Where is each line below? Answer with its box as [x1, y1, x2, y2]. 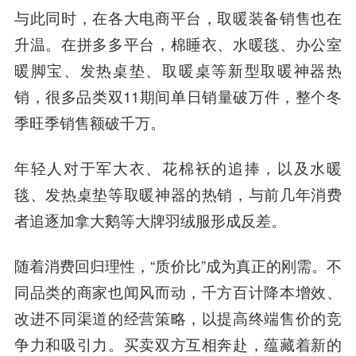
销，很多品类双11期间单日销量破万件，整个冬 [14, 85, 342, 106]
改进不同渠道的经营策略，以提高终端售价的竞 [14, 307, 342, 328]
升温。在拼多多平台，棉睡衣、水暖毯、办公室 [14, 33, 342, 54]
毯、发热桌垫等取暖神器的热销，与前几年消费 [14, 183, 342, 204]
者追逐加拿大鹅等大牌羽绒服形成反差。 [14, 209, 286, 230]
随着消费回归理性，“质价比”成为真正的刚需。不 [14, 254, 342, 276]
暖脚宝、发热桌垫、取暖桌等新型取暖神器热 [14, 59, 342, 80]
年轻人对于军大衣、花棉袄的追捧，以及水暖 [14, 157, 342, 178]
